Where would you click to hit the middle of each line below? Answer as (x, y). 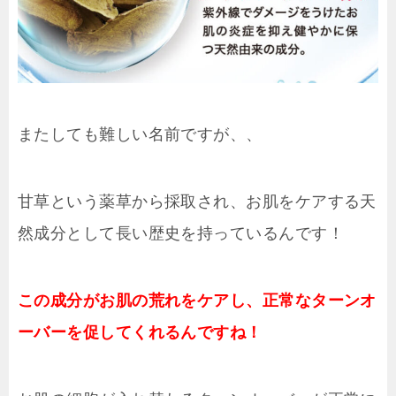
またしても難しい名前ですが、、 (140, 134)
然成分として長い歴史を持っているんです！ (181, 233)
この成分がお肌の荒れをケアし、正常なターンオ (197, 301)
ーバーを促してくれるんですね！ (140, 332)
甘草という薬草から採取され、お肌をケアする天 (197, 202)
